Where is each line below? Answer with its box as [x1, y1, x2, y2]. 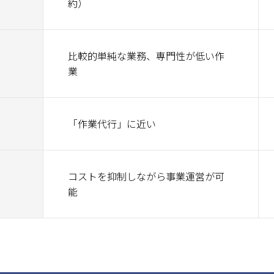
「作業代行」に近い [68, 116, 156, 131]
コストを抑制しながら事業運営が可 [68, 169, 224, 183]
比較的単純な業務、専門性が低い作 [68, 48, 224, 63]
